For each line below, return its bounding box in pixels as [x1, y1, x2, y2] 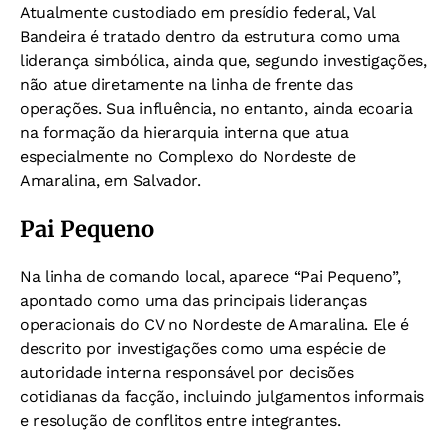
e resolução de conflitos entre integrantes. [20, 410, 341, 430]
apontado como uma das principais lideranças [20, 290, 367, 310]
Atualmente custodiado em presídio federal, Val [20, 2, 375, 22]
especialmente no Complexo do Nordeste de [20, 146, 356, 166]
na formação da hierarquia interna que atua [20, 122, 349, 142]
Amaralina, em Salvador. [20, 170, 201, 190]
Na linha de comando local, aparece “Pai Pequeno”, [20, 266, 401, 286]
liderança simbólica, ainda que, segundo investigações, [20, 50, 427, 70]
